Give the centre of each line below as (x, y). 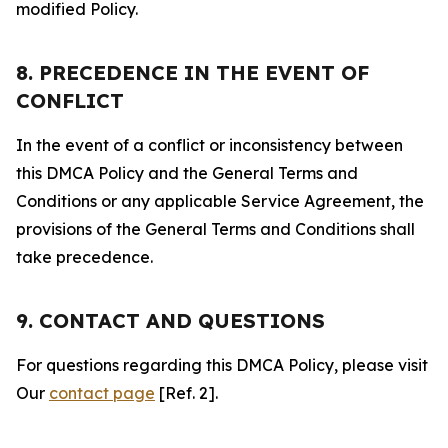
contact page (102, 393)
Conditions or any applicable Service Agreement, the (220, 201)
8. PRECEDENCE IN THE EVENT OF (192, 72)
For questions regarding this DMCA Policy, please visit (222, 365)
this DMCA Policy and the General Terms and (187, 173)
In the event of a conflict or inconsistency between (209, 145)
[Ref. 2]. (186, 393)
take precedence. (84, 257)
